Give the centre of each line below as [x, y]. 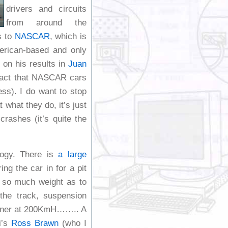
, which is [68, 36]
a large [73, 155]
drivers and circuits [46, 9]
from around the [46, 22]
